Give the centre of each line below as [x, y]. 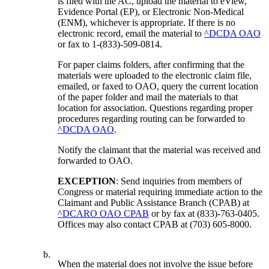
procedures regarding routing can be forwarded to [152, 119]
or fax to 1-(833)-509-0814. [110, 44]
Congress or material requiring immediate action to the [160, 192]
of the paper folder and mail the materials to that [148, 97]
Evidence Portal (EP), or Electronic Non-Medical [151, 12]
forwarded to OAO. [95, 161]
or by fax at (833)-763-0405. [204, 214]
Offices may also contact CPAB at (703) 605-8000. [155, 225]
